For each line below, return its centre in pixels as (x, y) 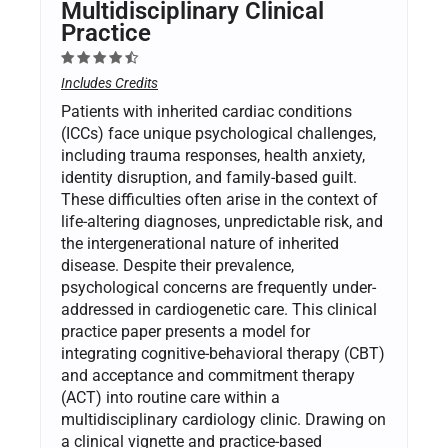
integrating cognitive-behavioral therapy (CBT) (223, 354)
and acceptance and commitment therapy (208, 376)
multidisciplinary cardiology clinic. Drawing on (223, 420)
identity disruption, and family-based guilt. (209, 178)
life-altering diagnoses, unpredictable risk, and (222, 222)
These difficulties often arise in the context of (219, 200)
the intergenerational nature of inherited (200, 244)
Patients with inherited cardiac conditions (206, 112)
